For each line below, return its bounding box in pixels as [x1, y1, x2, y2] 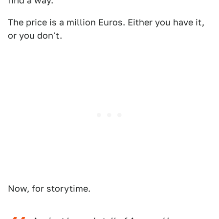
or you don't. [8, 30, 62, 41]
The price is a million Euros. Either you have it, [8, 17, 204, 27]
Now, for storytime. [8, 183, 90, 194]
